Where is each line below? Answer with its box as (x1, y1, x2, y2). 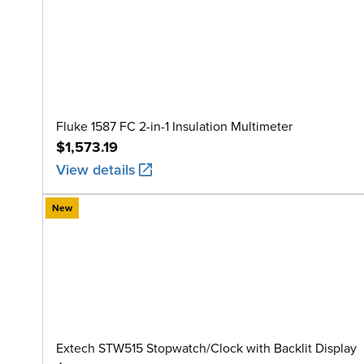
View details (56, 159, 136, 180)
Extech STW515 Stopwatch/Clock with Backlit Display (56, 339, 357, 357)
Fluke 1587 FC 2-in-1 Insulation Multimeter (56, 117, 292, 135)
